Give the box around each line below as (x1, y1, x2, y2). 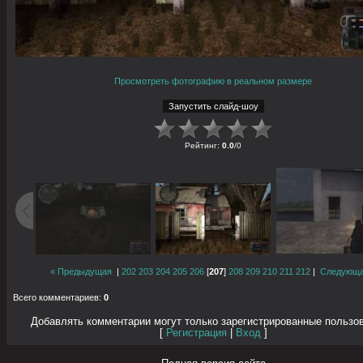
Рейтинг (185, 140, 217, 150)
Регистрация (166, 327, 227, 340)
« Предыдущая (50, 266, 112, 276)
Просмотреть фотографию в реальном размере (114, 75, 313, 86)
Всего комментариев (13, 293, 99, 303)
